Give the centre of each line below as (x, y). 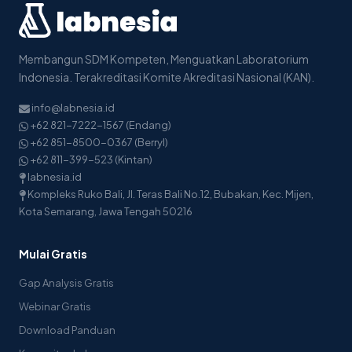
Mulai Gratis (53, 254)
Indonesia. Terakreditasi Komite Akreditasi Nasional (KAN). (167, 77)
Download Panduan (67, 330)
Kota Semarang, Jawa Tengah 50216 (106, 212)
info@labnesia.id (73, 108)
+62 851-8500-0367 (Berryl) (98, 143)
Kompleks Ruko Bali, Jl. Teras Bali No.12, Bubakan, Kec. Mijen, (170, 194)
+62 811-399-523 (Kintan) (90, 160)
